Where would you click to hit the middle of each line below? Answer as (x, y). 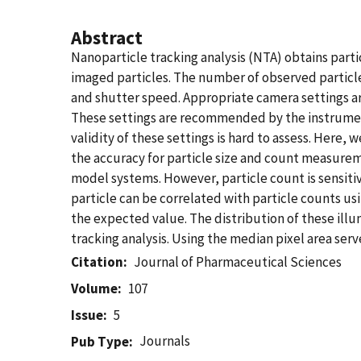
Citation (97, 262)
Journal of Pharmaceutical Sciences (238, 262)
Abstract (107, 37)
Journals (165, 341)
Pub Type (100, 342)
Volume (94, 288)
